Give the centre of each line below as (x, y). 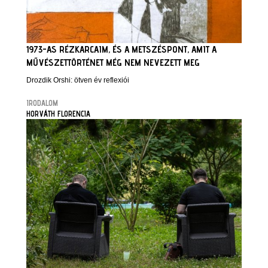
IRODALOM (42, 103)
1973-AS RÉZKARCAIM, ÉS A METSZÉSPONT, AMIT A (121, 49)
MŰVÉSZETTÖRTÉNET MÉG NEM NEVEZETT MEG (113, 62)
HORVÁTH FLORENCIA (58, 113)
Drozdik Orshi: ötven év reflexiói (78, 80)
